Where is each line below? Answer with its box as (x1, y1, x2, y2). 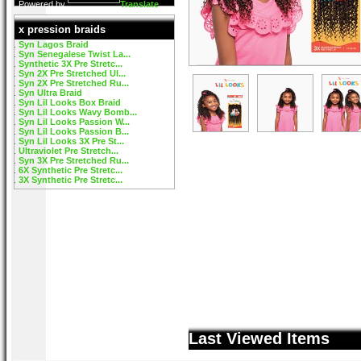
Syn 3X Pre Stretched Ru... (19, 156, 129, 165)
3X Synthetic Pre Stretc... (19, 175, 122, 185)
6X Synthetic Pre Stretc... (19, 165, 122, 175)
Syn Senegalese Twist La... (19, 49, 131, 59)
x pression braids (19, 23, 106, 35)
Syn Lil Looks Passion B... (19, 127, 129, 136)
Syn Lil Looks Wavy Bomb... (19, 107, 137, 117)
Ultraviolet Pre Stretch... (19, 146, 118, 156)
